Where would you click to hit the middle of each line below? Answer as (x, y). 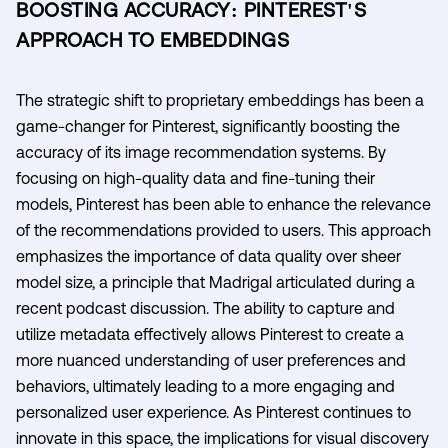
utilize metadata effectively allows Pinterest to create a (210, 333)
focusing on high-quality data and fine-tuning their (195, 177)
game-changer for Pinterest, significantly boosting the (208, 125)
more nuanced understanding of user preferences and (211, 359)
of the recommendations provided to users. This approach (223, 229)
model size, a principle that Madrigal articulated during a (215, 281)
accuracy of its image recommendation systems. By (201, 151)
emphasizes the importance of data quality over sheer (208, 255)
